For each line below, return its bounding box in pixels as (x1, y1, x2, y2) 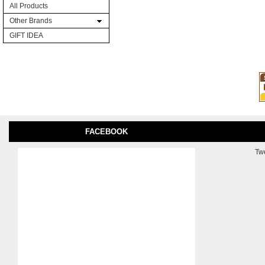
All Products (9, 2, 48, 10)
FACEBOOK (85, 127, 128, 136)
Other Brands (9, 17, 52, 25)
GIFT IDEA (9, 31, 43, 40)
